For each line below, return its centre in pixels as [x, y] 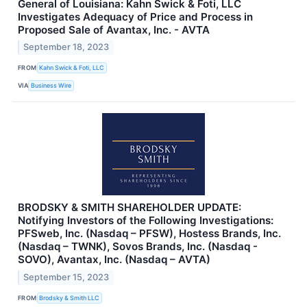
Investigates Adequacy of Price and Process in [135, 16]
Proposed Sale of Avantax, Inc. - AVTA [114, 29]
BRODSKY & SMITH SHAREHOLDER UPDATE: [130, 208]
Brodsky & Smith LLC [70, 297]
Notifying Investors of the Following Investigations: [146, 221]
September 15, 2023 [66, 278]
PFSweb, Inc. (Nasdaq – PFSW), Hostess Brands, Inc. [149, 234]
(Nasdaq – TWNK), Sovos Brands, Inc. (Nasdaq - [138, 247]
